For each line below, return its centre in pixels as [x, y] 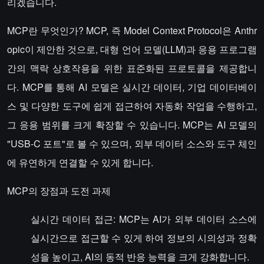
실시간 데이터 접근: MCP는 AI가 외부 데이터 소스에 [144, 219]
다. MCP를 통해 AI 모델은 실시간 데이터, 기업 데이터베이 [132, 87]
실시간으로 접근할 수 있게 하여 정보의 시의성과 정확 [144, 238]
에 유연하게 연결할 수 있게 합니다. [80, 162]
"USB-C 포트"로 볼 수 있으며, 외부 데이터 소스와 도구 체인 [132, 143]
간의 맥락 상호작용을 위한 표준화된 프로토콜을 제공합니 [132, 68]
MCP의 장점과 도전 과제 [59, 191]
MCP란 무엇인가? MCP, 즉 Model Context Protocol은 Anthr [132, 30]
